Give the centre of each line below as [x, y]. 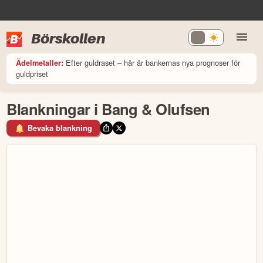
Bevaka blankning [60, 128]
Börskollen [68, 38]
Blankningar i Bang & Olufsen [108, 109]
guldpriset [32, 73]
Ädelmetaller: [40, 63]
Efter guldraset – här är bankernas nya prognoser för [153, 62]
